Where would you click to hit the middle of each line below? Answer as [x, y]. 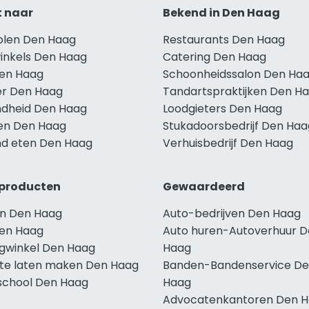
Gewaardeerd [204, 186]
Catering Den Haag [215, 57]
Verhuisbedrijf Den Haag [228, 143]
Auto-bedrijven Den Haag [232, 213]
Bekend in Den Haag [221, 12]
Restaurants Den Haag [224, 39]
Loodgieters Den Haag [222, 108]
